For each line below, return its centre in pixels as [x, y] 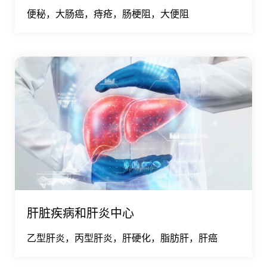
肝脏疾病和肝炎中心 [80, 213]
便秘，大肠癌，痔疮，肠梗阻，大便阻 [108, 13]
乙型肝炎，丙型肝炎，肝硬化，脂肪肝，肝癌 [122, 237]
